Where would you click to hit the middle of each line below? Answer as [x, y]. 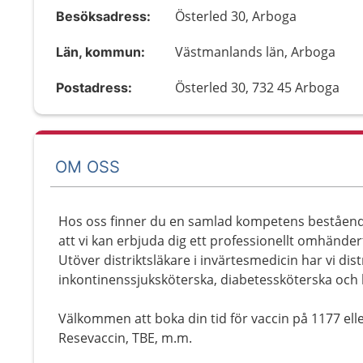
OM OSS [88, 167]
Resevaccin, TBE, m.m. [125, 338]
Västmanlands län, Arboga [256, 52]
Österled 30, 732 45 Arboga [258, 88]
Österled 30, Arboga [236, 16]
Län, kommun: [100, 52]
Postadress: [94, 88]
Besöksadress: [103, 16]
